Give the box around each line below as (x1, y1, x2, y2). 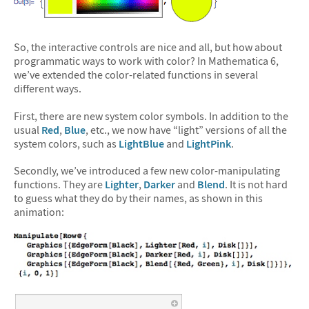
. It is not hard (225, 177, 288, 192)
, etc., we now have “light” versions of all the (86, 122, 287, 137)
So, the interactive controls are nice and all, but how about (14, 40, 282, 54)
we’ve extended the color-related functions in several (14, 68, 258, 82)
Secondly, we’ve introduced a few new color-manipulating (14, 163, 280, 178)
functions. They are (14, 177, 105, 192)
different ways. (14, 81, 81, 96)
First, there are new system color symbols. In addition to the (14, 108, 288, 123)
